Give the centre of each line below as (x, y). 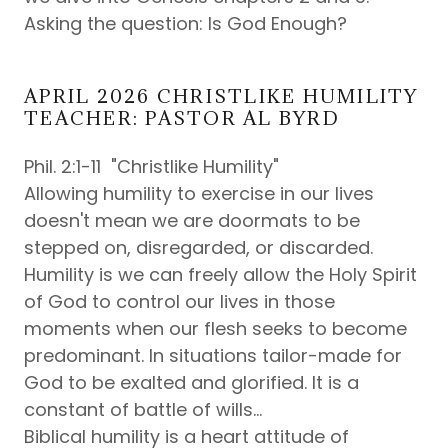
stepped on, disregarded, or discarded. (198, 247)
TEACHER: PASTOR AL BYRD (182, 118)
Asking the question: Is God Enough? (185, 23)
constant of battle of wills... (143, 409)
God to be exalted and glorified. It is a (191, 382)
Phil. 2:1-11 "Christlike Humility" (151, 166)
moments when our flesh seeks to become (215, 328)
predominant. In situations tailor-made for (213, 355)
